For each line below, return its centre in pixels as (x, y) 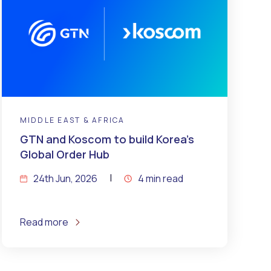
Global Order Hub (64, 154)
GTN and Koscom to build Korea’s (107, 139)
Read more (44, 222)
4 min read (160, 178)
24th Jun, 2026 (65, 178)
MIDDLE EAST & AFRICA (72, 120)
